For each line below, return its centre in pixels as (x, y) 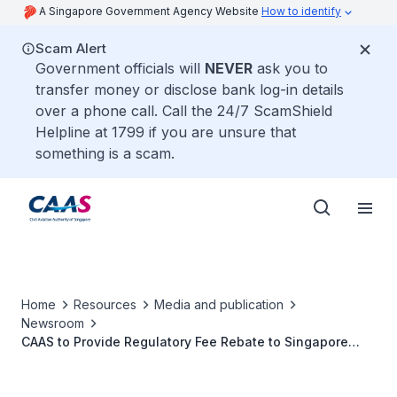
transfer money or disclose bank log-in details (190, 90)
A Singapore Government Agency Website (150, 11)
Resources (105, 304)
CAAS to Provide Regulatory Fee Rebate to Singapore (185, 342)
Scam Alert (71, 48)
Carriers (46, 360)
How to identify (301, 11)
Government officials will (120, 68)
